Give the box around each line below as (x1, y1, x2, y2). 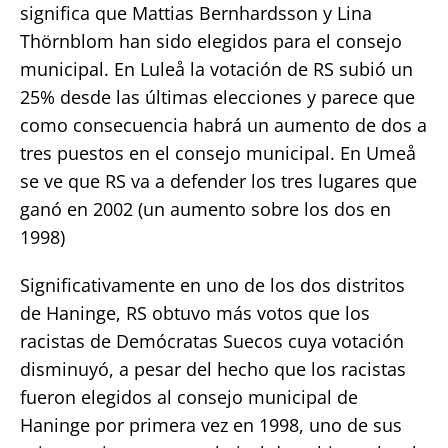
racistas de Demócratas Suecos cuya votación (20, 328, 404, 353)
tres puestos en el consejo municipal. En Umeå (20, 140, 416, 165)
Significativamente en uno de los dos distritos (20, 272, 405, 297)
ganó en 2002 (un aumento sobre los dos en (20, 196, 391, 221)
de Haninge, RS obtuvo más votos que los (20, 300, 370, 325)
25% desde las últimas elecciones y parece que (20, 84, 415, 109)
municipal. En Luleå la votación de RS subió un (20, 56, 413, 81)
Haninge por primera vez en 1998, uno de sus (20, 412, 402, 437)
